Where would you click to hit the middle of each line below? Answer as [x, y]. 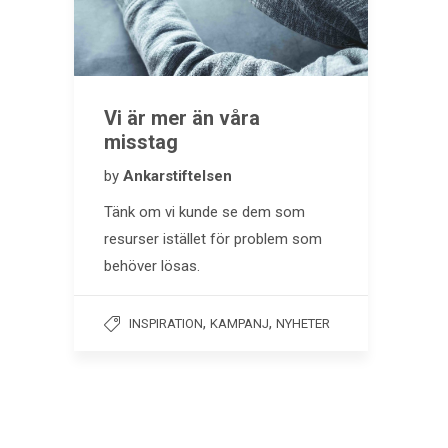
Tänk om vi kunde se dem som [204, 212]
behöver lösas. [152, 266]
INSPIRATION [166, 324]
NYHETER [303, 324]
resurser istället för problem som [213, 239]
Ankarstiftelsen [177, 176]
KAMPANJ [239, 324]
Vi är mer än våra [182, 118]
